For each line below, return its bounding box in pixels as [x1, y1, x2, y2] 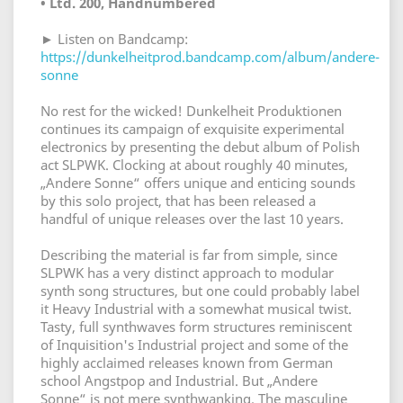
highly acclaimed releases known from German [40, 354, 333, 372]
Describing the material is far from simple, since [40, 246, 337, 264]
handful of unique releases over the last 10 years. [40, 210, 344, 228]
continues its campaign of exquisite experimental [40, 120, 345, 138]
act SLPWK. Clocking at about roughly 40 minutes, [40, 156, 348, 174]
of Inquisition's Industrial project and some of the [40, 336, 348, 354]
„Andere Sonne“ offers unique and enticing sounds [40, 174, 355, 192]
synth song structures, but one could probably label [40, 282, 360, 300]
